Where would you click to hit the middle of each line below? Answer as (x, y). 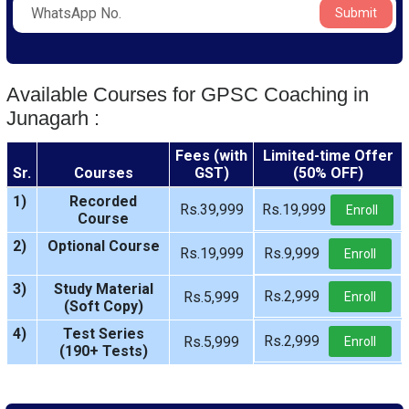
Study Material (103, 289)
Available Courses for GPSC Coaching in (188, 94)
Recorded (103, 201)
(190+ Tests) (103, 351)
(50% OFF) (328, 173)
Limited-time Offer (328, 156)
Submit (356, 13)
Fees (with (211, 156)
